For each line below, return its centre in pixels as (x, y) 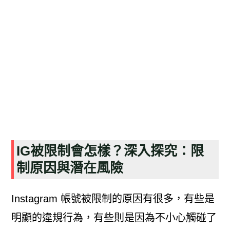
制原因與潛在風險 (70, 168)
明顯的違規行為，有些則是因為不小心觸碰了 (114, 217)
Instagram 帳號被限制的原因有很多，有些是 (113, 198)
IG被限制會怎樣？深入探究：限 (110, 151)
